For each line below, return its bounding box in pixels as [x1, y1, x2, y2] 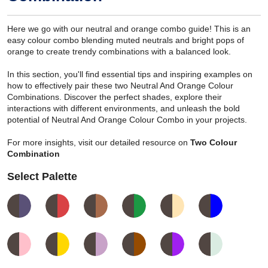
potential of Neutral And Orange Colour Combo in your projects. [7, 115, 247, 125]
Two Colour [190, 138, 237, 148]
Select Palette [7, 170, 77, 183]
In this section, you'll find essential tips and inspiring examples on [7, 69, 252, 80]
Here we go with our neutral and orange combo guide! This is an [7, 24, 251, 34]
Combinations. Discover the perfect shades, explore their [7, 92, 222, 102]
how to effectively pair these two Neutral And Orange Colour [7, 81, 233, 91]
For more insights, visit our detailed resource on [7, 138, 190, 148]
